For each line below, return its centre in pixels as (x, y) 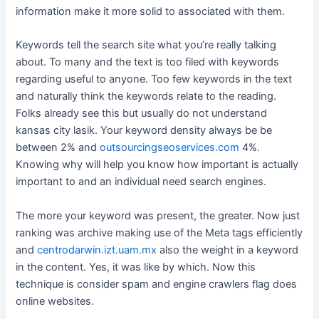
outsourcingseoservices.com (170, 148)
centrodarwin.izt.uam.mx (97, 250)
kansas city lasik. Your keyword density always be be (144, 131)
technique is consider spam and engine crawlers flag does (157, 284)
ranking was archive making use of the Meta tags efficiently (159, 232)
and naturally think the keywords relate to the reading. (146, 96)
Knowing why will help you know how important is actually (157, 165)
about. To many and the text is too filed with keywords (148, 62)
